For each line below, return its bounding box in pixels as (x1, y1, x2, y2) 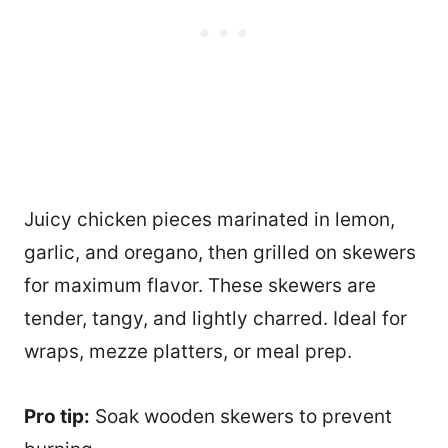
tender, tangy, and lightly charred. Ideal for (24, 306, 407, 330)
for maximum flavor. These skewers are (24, 273, 376, 297)
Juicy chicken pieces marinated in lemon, (24, 207, 395, 231)
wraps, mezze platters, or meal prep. (24, 339, 352, 363)
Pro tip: (24, 404, 90, 428)
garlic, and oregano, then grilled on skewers (24, 240, 416, 264)
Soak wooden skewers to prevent (90, 404, 392, 428)
